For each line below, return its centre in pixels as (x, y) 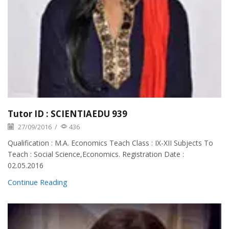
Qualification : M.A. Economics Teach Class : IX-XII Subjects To (110, 143)
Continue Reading (38, 182)
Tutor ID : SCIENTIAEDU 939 (67, 113)
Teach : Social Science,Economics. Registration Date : (96, 154)
